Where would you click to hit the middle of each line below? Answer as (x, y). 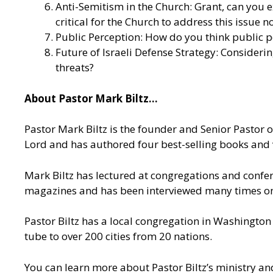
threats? (75, 68)
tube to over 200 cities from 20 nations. (118, 236)
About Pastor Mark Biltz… (91, 98)
